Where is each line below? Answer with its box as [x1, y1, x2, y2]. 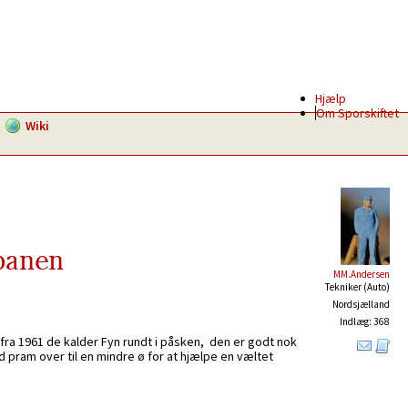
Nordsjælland [332, 298, 390, 311]
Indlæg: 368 [340, 315, 390, 328]
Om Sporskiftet [316, 105, 399, 121]
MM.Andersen [333, 268, 390, 280]
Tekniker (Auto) [325, 280, 390, 293]
